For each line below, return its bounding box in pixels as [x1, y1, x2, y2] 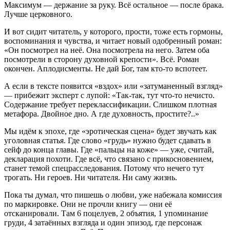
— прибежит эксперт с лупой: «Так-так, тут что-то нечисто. [4, 91, 215, 100]
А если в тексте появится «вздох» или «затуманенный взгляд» [4, 82, 223, 90]
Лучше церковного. [4, 10, 72, 18]
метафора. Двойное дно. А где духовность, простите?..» [4, 109, 199, 118]
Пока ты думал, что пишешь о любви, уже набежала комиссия [4, 190, 222, 199]
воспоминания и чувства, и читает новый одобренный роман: [4, 36, 222, 45]
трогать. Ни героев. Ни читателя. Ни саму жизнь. [4, 173, 177, 182]
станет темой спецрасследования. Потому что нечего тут [4, 164, 204, 172]
